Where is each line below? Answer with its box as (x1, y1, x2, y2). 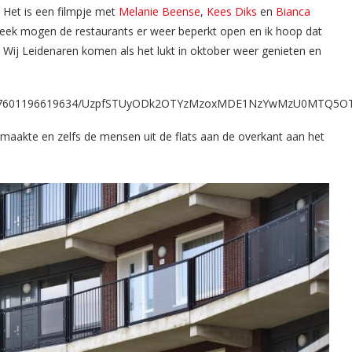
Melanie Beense (119, 3, 200, 19)
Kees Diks (207, 3, 257, 19)
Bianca (276, 3, 310, 19)
